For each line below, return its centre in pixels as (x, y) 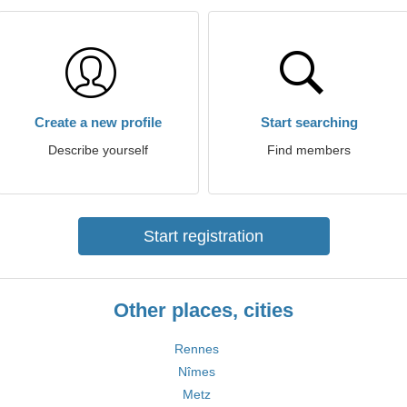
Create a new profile (98, 122)
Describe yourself (98, 150)
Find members (309, 150)
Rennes (197, 349)
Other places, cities (203, 310)
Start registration (203, 236)
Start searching (309, 122)
